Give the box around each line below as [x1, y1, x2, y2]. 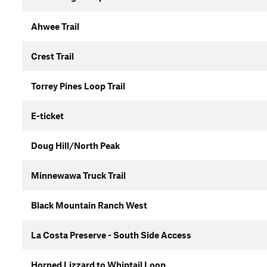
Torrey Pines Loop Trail [31, 80, 125, 91]
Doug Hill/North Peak [31, 140, 120, 151]
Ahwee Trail [31, 21, 79, 32]
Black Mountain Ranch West [31, 200, 147, 210]
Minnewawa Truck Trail [31, 170, 126, 181]
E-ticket [31, 110, 64, 121]
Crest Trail [31, 51, 74, 61]
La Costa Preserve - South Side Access [31, 229, 191, 240]
